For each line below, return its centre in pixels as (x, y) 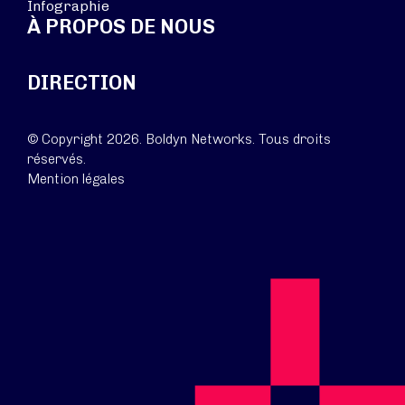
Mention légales (76, 179)
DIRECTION (82, 83)
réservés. (57, 159)
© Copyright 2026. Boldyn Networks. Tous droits (179, 139)
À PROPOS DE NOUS (121, 27)
